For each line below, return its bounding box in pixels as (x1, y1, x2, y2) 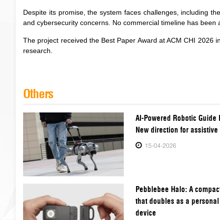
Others (23, 86, 53, 102)
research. (23, 47, 53, 55)
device (135, 208, 156, 218)
